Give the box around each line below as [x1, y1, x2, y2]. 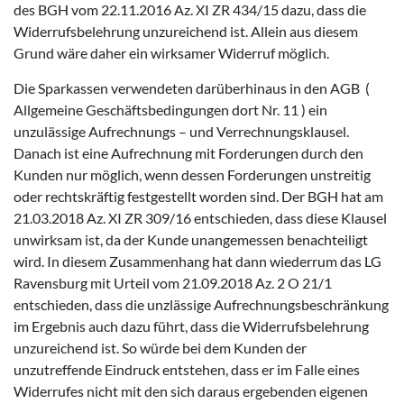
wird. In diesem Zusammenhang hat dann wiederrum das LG [14, 252, 381, 270]
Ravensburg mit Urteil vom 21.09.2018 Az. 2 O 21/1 [14, 273, 332, 291]
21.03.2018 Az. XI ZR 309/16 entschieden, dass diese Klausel [14, 208, 387, 226]
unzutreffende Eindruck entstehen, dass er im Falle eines [14, 360, 360, 378]
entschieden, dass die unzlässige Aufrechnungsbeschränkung [14, 295, 389, 313]
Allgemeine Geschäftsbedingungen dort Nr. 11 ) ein [14, 100, 327, 118]
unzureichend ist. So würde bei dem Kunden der [14, 338, 307, 356]
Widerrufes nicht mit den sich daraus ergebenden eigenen [14, 381, 368, 399]
